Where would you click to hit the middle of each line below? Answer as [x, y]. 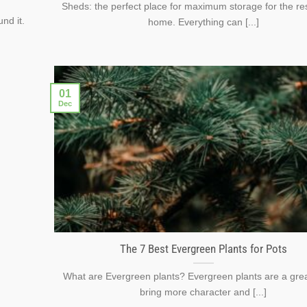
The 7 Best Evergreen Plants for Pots [203, 249]
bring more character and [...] [203, 292]
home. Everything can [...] [203, 22]
